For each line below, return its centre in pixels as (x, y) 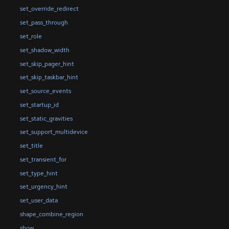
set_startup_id (39, 105)
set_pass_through (44, 23)
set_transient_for (43, 159)
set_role (31, 36)
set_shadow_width (44, 50)
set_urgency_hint (43, 187)
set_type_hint (39, 173)
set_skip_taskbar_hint (49, 77)
